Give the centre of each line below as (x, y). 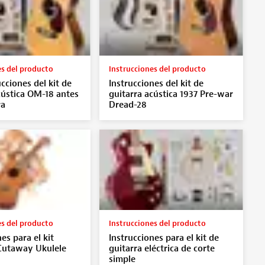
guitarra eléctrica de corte (161, 248)
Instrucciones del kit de (156, 83)
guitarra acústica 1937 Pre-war (171, 94)
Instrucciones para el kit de (164, 238)
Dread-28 (127, 105)
